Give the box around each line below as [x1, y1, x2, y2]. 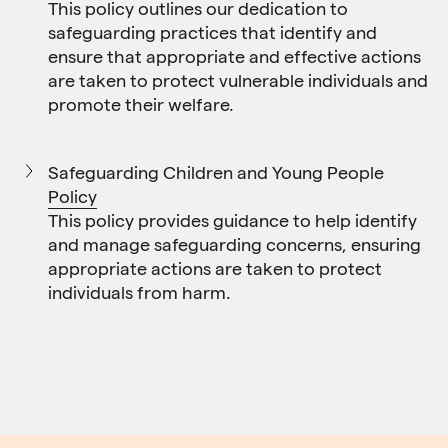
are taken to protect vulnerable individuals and [48, 71, 428, 90]
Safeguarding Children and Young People [48, 163, 384, 182]
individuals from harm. [48, 283, 231, 302]
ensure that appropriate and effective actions [48, 47, 421, 66]
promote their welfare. [48, 95, 234, 114]
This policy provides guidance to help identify [48, 211, 417, 230]
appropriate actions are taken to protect [48, 259, 382, 278]
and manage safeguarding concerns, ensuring [48, 235, 421, 254]
